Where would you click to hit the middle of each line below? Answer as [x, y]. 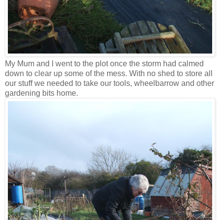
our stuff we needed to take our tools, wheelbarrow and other [110, 83]
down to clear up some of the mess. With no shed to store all [109, 74]
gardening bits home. [41, 93]
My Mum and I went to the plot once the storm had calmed [104, 64]
